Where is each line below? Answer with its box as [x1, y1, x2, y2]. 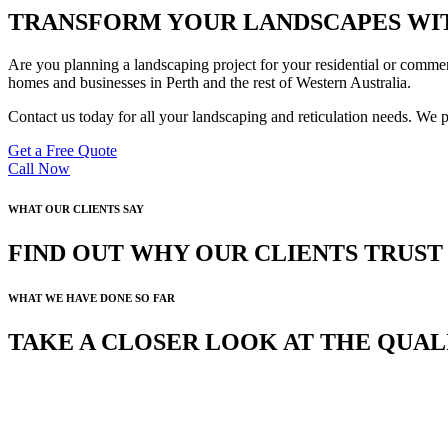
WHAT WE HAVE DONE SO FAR [8, 291, 175, 304]
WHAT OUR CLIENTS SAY [8, 202, 144, 215]
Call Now [8, 159, 70, 177]
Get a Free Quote [8, 141, 117, 159]
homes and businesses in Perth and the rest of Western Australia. [8, 73, 411, 91]
